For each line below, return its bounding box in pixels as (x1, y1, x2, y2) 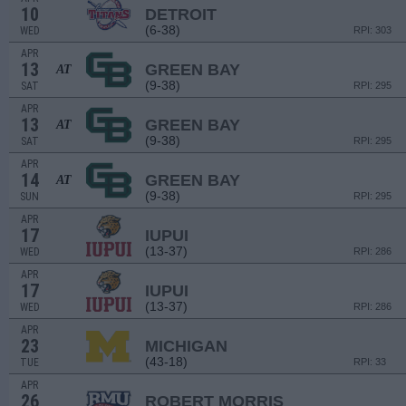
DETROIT (145, 5, 217, 24)
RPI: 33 (353, 356, 386, 367)
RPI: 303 (353, 24, 391, 35)
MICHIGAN (145, 337, 227, 355)
